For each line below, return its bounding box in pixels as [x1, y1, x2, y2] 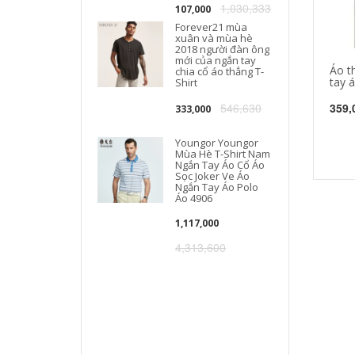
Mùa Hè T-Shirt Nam [175, 147, 271, 161]
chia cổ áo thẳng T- [175, 64, 265, 78]
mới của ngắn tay [175, 53, 257, 67]
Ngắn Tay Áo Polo [175, 180, 259, 194]
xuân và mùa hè [175, 31, 254, 45]
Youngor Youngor [175, 136, 259, 150]
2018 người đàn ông [175, 42, 270, 56]
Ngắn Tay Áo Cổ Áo [175, 158, 265, 172]
